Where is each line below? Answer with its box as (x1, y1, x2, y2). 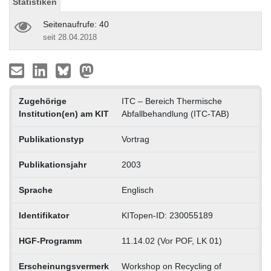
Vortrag (121, 134, 149, 144)
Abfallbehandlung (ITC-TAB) (121, 108, 229, 119)
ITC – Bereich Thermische (121, 96, 222, 106)
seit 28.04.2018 (43, 32, 97, 42)
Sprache (18, 184, 53, 195)
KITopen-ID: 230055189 (121, 210, 213, 220)
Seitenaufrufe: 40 (43, 19, 109, 29)
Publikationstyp (18, 134, 84, 144)
